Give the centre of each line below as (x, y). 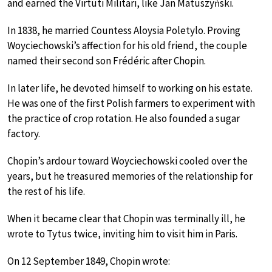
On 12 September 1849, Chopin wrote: (89, 261)
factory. (24, 134)
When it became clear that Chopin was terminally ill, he (126, 219)
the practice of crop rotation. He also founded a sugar (124, 119)
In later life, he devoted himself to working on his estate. (130, 88)
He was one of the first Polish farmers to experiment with (131, 104)
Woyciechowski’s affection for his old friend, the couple (127, 46)
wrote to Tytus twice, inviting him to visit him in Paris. (122, 234)
